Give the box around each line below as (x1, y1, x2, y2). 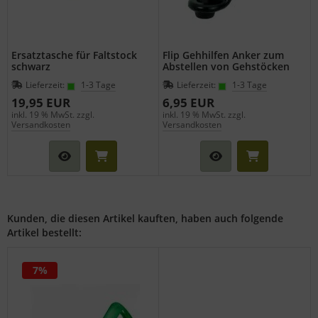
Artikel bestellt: (7, 225, 82, 239)
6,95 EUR (163, 94, 214, 111)
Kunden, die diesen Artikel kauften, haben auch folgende (7, 211, 283, 225)
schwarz (11, 59, 50, 73)
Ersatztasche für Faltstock (11, 48, 137, 62)
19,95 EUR (11, 94, 70, 111)
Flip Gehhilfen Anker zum (163, 48, 284, 62)
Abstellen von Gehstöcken (163, 59, 290, 73)
